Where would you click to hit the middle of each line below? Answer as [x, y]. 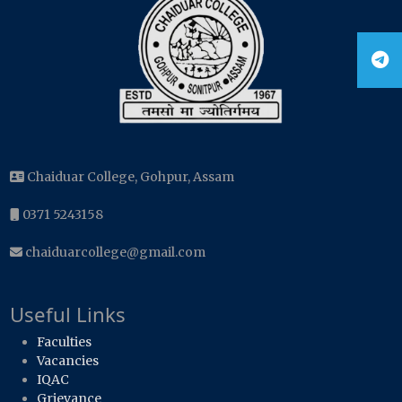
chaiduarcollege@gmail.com [114, 252]
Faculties [65, 341]
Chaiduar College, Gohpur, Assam [130, 177]
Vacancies [68, 360]
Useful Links [68, 314]
